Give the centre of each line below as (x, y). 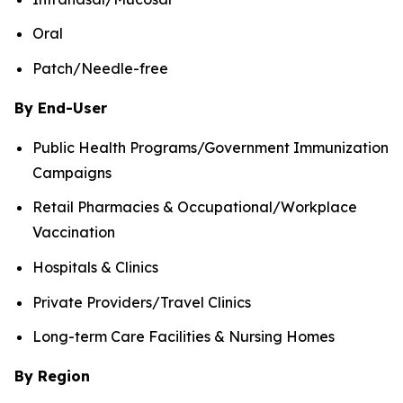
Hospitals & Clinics (95, 268)
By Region (52, 376)
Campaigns (72, 172)
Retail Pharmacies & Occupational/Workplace (195, 207)
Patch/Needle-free (100, 68)
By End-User (61, 107)
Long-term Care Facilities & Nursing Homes (184, 337)
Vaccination (74, 233)
